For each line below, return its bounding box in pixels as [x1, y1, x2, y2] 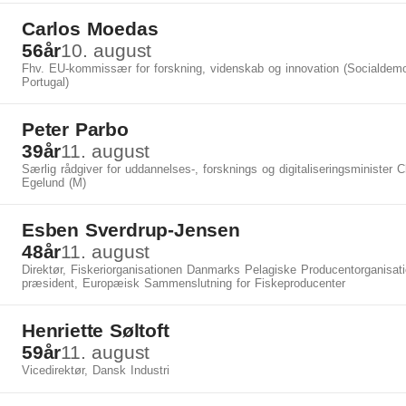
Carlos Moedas [22, 18, 159, 39]
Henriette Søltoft [22, 320, 169, 341]
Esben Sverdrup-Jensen [22, 219, 240, 240]
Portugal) [22, 75, 69, 89]
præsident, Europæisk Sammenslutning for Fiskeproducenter [22, 276, 345, 290]
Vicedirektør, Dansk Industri [22, 363, 169, 377]
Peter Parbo [22, 119, 129, 140]
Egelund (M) [22, 176, 86, 189]
